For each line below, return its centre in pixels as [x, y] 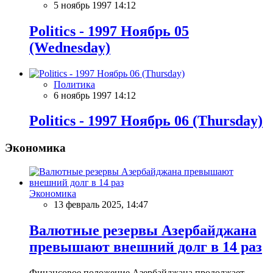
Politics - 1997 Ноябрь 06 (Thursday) [146, 121]
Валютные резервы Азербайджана [143, 230]
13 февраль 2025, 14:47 [101, 205]
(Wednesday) [70, 47]
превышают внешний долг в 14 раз [146, 246]
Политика [74, 84]
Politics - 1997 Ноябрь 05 [109, 31]
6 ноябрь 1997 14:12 [95, 95]
